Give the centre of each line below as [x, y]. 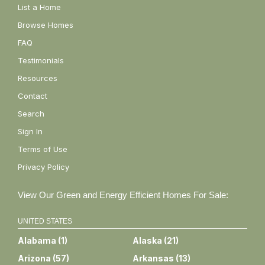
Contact [33, 96]
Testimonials [41, 60]
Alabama [37, 240]
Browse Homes [46, 25]
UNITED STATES [45, 221]
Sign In [30, 131]
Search [31, 113]
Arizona [34, 258]
